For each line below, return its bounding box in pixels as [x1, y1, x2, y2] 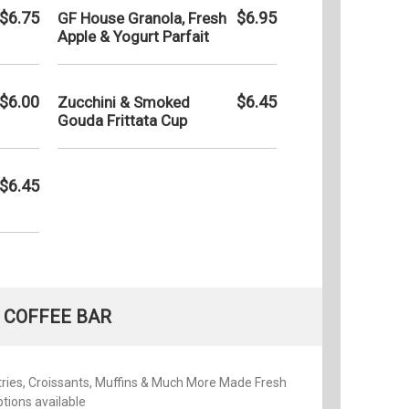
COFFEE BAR [4, 305, 111, 328]
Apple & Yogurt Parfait [58, 26, 209, 46]
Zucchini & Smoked [58, 92, 190, 111]
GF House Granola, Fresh [58, 8, 226, 27]
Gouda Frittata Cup [58, 110, 187, 130]
